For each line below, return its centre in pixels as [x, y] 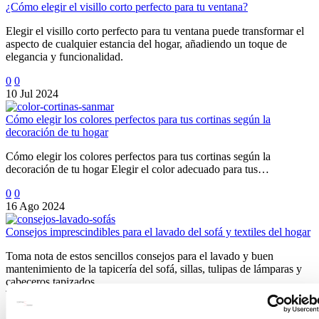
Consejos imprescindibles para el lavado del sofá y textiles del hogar [158, 231]
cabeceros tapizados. [52, 281]
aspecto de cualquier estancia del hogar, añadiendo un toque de [146, 43]
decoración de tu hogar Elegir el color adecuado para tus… [137, 169]
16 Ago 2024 [35, 206]
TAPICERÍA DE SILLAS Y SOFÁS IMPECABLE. [126, 294]
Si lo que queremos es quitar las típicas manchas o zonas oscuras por [159, 307]
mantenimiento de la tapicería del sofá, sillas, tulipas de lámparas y [154, 268]
